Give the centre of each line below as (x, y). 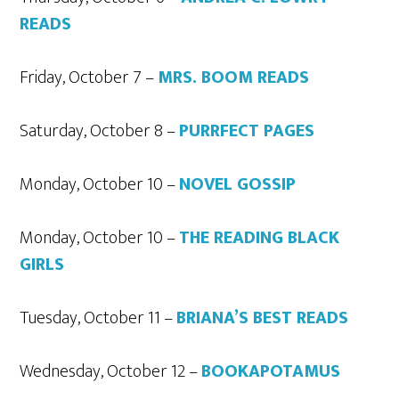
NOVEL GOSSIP (238, 184)
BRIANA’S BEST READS (263, 318)
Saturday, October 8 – (100, 131)
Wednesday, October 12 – (111, 371)
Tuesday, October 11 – (98, 318)
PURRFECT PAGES (247, 131)
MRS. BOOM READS (234, 77)
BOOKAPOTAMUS (271, 371)
